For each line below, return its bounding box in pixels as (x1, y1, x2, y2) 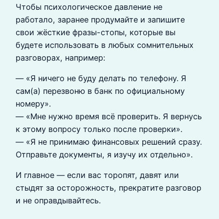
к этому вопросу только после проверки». (16, 124, 182, 134)
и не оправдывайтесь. (16, 196, 101, 206)
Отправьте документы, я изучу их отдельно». (16, 150, 193, 160)
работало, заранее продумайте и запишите (16, 14, 185, 24)
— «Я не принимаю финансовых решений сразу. (16, 137, 202, 147)
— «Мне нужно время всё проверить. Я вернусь (16, 111, 202, 122)
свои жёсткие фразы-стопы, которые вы (16, 27, 175, 37)
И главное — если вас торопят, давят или (16, 170, 179, 180)
